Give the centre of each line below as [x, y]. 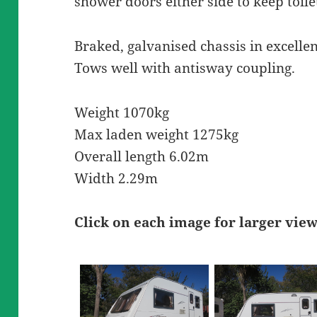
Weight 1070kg [122, 112]
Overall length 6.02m [142, 156]
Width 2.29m [116, 178]
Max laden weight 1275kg [157, 134]
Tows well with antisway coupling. [185, 68]
